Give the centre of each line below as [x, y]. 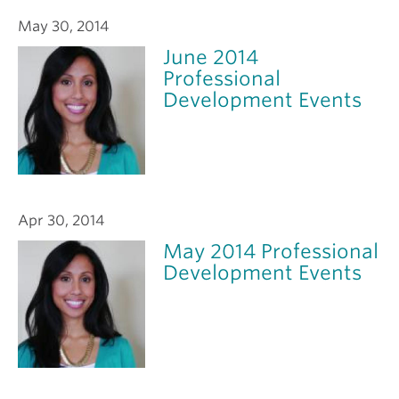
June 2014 [211, 57]
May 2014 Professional [271, 251]
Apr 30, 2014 [61, 220]
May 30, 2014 [63, 27]
